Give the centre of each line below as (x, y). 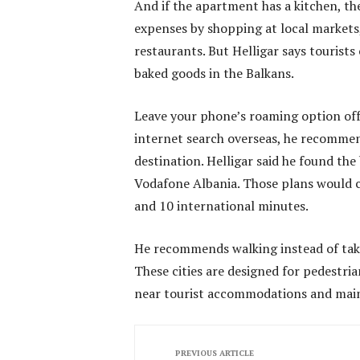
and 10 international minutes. (221, 205)
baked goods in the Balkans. (214, 73)
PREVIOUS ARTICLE (215, 353)
